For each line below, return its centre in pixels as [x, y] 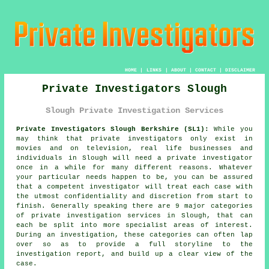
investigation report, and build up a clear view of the [134, 254]
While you [231, 129]
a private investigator [205, 158]
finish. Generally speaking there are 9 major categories [134, 206]
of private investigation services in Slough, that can [134, 215]
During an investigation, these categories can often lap [134, 234]
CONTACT [205, 70]
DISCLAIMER [240, 70]
